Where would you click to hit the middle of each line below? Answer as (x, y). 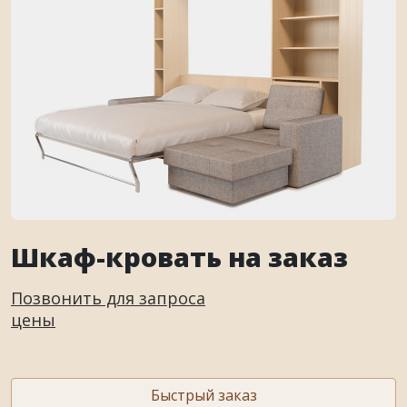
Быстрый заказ (203, 395)
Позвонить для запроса (108, 298)
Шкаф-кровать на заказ (179, 257)
